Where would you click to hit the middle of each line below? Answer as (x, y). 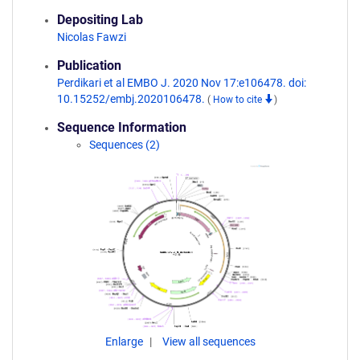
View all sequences (209, 342)
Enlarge (125, 342)
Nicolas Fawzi (92, 37)
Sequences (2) (125, 145)
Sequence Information (122, 127)
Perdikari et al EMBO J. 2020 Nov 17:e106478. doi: (182, 83)
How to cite (239, 100)
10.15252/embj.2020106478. (132, 99)
